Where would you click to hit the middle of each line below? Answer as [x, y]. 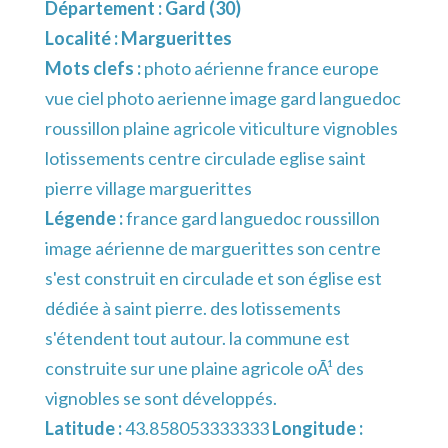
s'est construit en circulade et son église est [213, 278]
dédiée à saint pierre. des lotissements [193, 308]
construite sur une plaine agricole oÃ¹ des [204, 368]
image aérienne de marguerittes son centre [213, 248]
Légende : [85, 218]
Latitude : [85, 428]
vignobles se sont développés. [161, 398]
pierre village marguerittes [148, 188]
